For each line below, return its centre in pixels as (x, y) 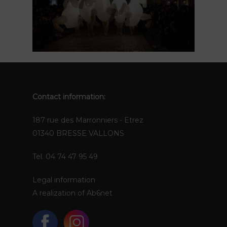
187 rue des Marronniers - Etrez (88, 120)
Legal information (64, 180)
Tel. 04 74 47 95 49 (65, 157)
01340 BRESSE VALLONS (78, 133)
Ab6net (100, 193)
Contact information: (69, 97)
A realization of (60, 193)
